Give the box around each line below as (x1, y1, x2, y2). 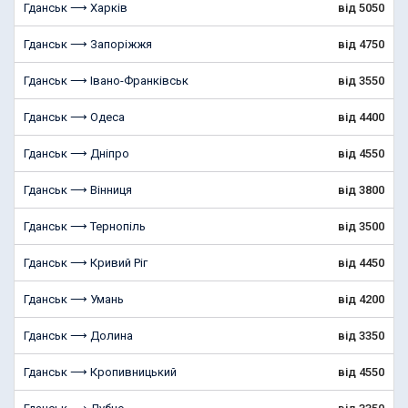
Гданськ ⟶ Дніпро (24, 147, 129, 160)
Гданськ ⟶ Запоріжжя (24, 37, 152, 51)
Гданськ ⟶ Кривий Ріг (24, 256, 148, 270)
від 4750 (338, 37, 384, 51)
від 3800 (338, 183, 384, 197)
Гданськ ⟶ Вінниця (24, 183, 132, 197)
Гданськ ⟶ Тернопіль (24, 219, 146, 233)
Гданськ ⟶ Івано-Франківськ (24, 74, 189, 87)
